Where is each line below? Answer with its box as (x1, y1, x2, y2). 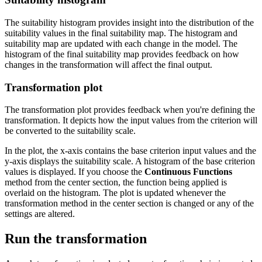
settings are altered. (5, 209, 75, 219)
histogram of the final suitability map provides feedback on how (5, 49, 239, 59)
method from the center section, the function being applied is (5, 177, 227, 188)
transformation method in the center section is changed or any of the (5, 198, 254, 209)
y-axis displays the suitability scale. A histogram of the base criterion (5, 156, 255, 167)
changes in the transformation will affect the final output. (5, 59, 212, 70)
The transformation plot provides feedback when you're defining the (5, 105, 255, 115)
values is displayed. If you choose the (5, 167, 144, 177)
